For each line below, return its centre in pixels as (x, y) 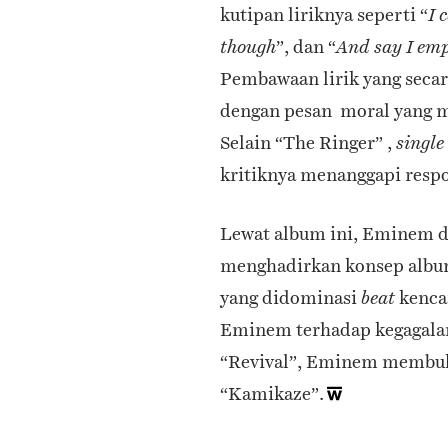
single (420, 142)
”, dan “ (306, 46)
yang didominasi (290, 297)
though (248, 46)
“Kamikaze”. (272, 393)
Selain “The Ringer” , (308, 142)
